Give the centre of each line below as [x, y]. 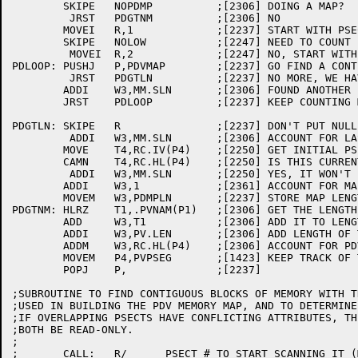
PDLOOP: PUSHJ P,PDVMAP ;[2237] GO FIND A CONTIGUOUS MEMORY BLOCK [34, 66]
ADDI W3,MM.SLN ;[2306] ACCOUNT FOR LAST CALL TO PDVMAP [38, 138]
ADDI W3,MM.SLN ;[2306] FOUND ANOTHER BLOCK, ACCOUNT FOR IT [38, 90]
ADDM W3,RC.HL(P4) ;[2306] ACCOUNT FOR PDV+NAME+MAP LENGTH [38, 246]
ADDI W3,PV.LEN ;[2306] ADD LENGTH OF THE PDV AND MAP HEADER [38, 234]
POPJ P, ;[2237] [38, 270]
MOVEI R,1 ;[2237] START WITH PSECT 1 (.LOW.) [38, 30]
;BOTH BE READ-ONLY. [73, 330]
